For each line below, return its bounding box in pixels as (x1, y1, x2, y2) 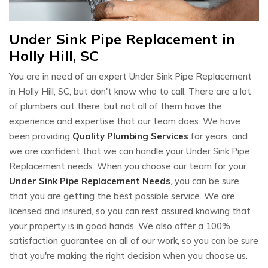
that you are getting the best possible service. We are (9, 190, 235, 202)
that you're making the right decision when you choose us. (9, 249, 248, 261)
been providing (9, 130, 72, 142)
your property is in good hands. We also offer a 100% (9, 220, 230, 232)
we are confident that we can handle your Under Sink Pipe (9, 145, 250, 157)
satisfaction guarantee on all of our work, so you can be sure (9, 234, 258, 246)
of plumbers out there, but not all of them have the (9, 100, 222, 112)
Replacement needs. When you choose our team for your (9, 160, 246, 172)
